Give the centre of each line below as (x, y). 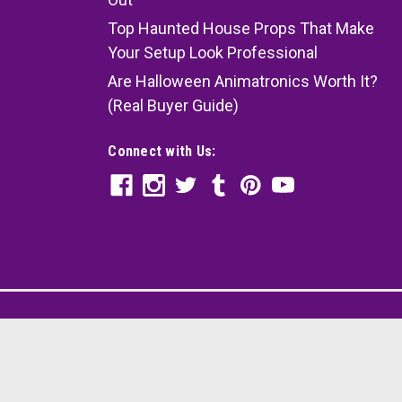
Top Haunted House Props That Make (241, 29)
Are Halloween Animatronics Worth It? (243, 82)
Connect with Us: (162, 152)
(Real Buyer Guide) (174, 106)
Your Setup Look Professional (213, 53)
